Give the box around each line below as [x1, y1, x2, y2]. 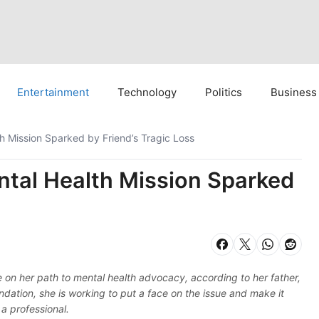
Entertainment [17, 85, 89, 99]
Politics [205, 85, 242, 99]
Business [271, 85, 317, 99]
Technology [117, 85, 177, 99]
